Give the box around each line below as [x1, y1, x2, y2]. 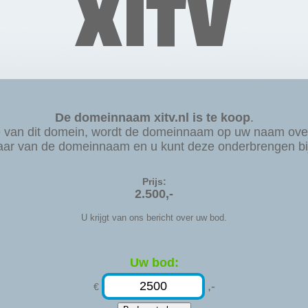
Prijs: [142, 176, 166, 187]
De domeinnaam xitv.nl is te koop [54, 111, 250, 124]
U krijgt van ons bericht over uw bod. [81, 212, 227, 223]
